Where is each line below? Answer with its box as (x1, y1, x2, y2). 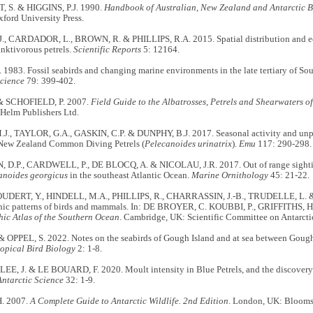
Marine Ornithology (191, 170, 268, 180)
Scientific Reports (73, 44, 141, 54)
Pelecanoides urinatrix (144, 138, 232, 149)
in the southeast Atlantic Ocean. (67, 170, 191, 180)
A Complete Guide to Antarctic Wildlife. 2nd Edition (29, 296, 228, 306)
